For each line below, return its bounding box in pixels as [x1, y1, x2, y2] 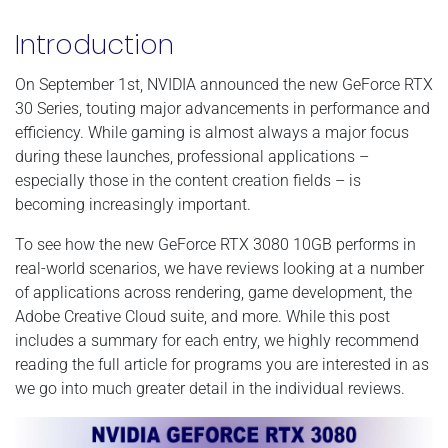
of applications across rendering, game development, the [15, 282, 412, 302]
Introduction [15, 25, 174, 63]
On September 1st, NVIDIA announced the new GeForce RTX [15, 74, 433, 94]
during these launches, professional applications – [15, 146, 369, 166]
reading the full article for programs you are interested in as [15, 354, 429, 374]
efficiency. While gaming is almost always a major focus [15, 122, 409, 142]
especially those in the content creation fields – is [15, 170, 361, 190]
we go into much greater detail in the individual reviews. [15, 378, 405, 398]
